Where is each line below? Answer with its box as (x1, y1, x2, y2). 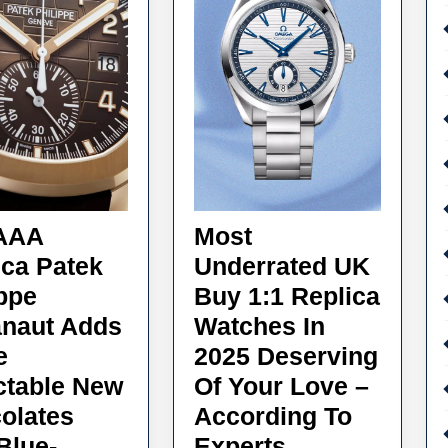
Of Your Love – (193, 372, 369, 401)
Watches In (193, 312, 325, 341)
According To (193, 402, 352, 431)
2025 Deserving (193, 342, 378, 371)
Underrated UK (193, 252, 370, 281)
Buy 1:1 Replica (193, 282, 380, 311)
